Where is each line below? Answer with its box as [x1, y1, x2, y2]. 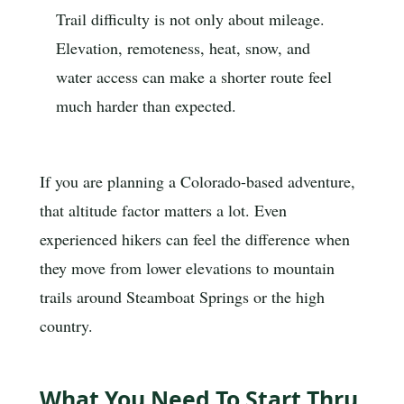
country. [40, 315, 93, 336]
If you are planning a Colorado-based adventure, [40, 170, 355, 192]
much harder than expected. [56, 95, 236, 117]
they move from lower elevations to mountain [40, 257, 335, 279]
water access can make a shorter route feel [56, 66, 332, 88]
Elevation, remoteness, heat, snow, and [56, 37, 310, 60]
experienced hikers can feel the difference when [40, 228, 350, 250]
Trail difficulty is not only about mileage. [56, 8, 325, 31]
